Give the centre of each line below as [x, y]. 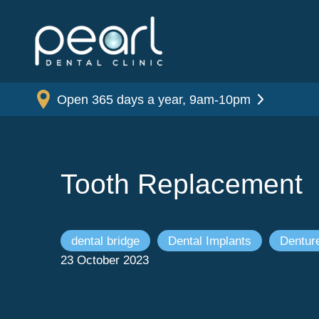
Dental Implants [209, 241]
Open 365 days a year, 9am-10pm [154, 99]
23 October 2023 [104, 260]
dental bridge [105, 241]
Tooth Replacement [181, 184]
